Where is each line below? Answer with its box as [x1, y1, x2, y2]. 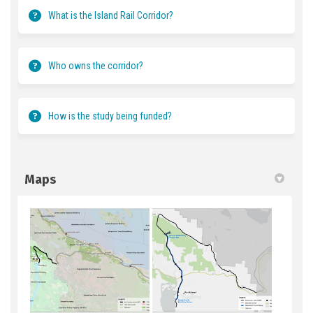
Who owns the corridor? [48, 60, 143, 72]
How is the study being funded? [48, 110, 172, 122]
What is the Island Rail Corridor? [48, 10, 173, 22]
